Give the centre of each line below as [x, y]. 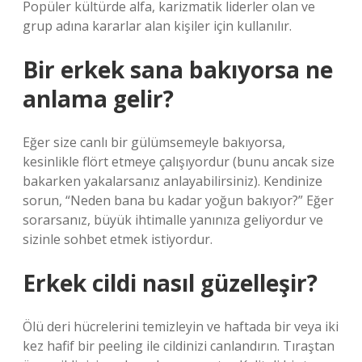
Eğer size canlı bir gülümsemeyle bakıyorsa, [154, 142]
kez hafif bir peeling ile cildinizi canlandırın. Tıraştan [179, 346]
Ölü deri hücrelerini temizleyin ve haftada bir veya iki [181, 326]
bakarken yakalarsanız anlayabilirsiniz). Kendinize [173, 181]
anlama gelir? [98, 99]
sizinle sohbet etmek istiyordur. [118, 239]
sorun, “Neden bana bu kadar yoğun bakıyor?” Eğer [178, 200]
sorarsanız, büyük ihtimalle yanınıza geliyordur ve [173, 220]
